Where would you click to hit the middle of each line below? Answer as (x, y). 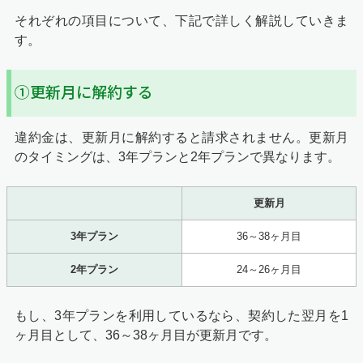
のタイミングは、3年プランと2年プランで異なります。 (177, 156)
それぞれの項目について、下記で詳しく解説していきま (181, 20)
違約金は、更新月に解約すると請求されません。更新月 (181, 137)
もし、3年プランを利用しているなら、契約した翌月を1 (181, 315)
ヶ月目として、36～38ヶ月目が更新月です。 (146, 335)
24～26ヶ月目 (269, 269)
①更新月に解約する (84, 92)
